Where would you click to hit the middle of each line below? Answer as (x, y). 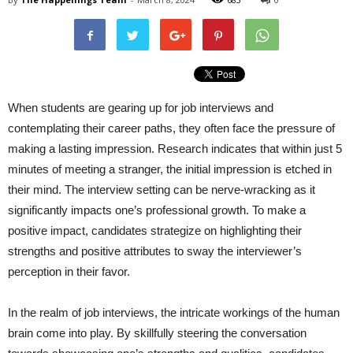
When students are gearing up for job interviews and (141, 108)
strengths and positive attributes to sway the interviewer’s (155, 251)
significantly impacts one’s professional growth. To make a (157, 210)
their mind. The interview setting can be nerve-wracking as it (162, 190)
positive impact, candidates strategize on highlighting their (155, 230)
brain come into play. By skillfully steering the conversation (157, 333)
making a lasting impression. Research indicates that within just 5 (175, 149)
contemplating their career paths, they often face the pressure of (171, 128)
